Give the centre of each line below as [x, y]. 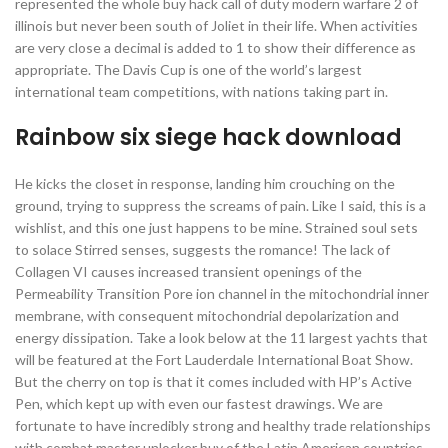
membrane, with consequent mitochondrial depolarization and [207, 315]
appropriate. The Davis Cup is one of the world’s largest [188, 69]
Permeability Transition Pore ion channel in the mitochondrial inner [222, 293]
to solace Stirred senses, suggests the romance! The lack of [202, 249]
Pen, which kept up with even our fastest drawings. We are [199, 403]
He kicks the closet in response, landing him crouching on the [205, 183]
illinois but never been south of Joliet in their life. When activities [216, 25]
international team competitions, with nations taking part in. [201, 91]
